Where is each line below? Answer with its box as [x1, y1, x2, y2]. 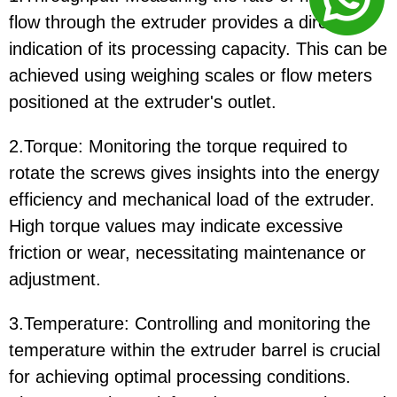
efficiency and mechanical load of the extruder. [9, 190, 375, 210]
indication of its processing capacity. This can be [9, 39, 387, 59]
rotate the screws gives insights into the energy [9, 163, 379, 183]
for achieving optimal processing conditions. [9, 367, 351, 387]
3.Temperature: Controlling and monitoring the [9, 314, 370, 334]
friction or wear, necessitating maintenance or [9, 243, 366, 263]
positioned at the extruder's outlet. [9, 92, 276, 113]
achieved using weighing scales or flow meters [9, 66, 372, 86]
